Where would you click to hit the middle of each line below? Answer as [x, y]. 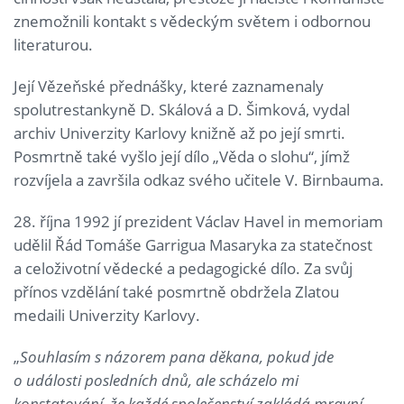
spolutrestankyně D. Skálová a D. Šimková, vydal [182, 109]
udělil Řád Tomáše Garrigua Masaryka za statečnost [193, 244]
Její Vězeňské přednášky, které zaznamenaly [169, 86]
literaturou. [53, 44]
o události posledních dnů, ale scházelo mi [156, 380]
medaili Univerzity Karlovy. [107, 315]
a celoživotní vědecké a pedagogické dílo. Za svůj [183, 268]
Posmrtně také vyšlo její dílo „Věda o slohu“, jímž [182, 156]
